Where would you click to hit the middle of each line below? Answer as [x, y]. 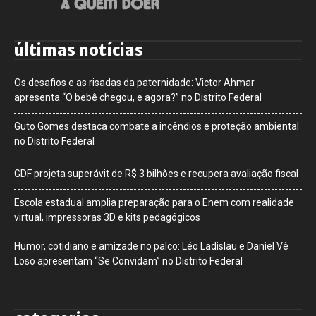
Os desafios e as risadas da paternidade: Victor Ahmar [134, 82]
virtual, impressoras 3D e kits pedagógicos [107, 217]
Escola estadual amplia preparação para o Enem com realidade [154, 202]
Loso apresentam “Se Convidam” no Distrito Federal [128, 261]
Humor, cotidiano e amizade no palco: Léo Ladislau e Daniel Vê [151, 246]
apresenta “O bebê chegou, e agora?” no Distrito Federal [138, 97]
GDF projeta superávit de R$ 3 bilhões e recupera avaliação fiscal [156, 173]
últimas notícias [79, 50]
